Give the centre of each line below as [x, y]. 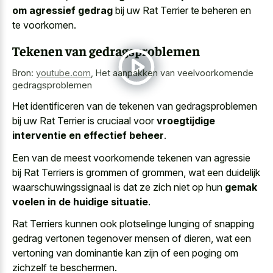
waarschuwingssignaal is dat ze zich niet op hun [119, 187]
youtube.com [63, 73]
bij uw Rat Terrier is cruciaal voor [84, 121]
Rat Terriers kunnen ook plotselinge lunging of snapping [133, 224]
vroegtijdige [186, 121]
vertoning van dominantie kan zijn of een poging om [125, 253]
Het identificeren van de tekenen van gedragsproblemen [135, 106]
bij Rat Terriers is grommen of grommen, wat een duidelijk [136, 172]
